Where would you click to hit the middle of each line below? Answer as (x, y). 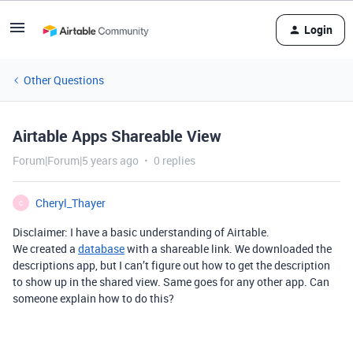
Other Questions (64, 80)
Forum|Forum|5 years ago (76, 160)
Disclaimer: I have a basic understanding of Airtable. (141, 232)
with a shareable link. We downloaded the (228, 249)
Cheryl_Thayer (71, 203)
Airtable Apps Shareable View (117, 136)
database (101, 249)
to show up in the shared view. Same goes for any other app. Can (171, 282)
